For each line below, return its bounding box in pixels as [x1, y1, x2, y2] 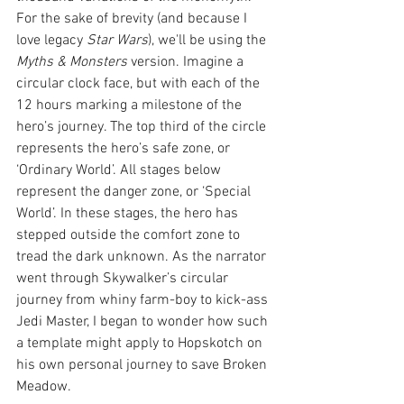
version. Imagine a [131, 52, 247, 71]
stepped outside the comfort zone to [16, 225, 243, 244]
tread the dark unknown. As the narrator [16, 247, 270, 266]
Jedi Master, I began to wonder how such [16, 312, 271, 331]
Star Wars [87, 31, 148, 50]
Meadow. [16, 377, 71, 396]
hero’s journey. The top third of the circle [16, 117, 270, 136]
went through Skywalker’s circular [16, 269, 232, 288]
